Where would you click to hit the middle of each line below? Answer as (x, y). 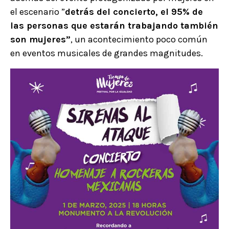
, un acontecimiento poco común (139, 40)
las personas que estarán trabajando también (114, 26)
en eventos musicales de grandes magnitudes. (108, 53)
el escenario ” (38, 12)
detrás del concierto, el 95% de (134, 12)
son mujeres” (40, 40)
